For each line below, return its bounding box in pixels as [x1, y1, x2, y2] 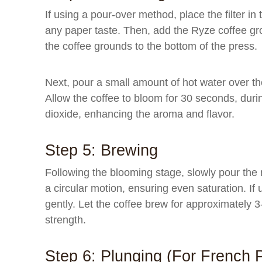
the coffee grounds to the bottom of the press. [45, 40, 257, 52]
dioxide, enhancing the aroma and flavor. [45, 108, 235, 120]
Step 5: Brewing [45, 142, 158, 159]
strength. [45, 214, 86, 226]
